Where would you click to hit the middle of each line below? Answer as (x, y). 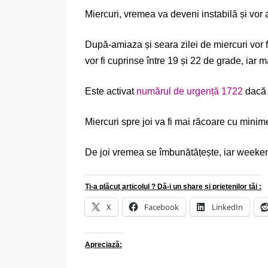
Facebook (162, 207)
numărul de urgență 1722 (190, 91)
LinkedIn (227, 207)
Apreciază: (103, 244)
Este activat (111, 91)
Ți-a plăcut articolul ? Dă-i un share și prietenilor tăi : (173, 186)
